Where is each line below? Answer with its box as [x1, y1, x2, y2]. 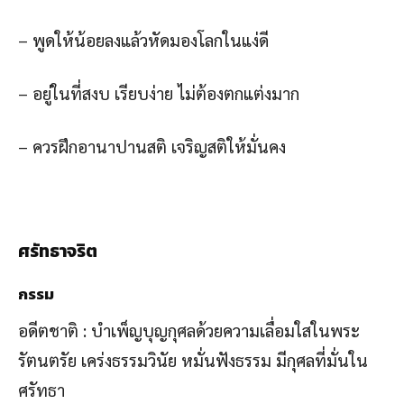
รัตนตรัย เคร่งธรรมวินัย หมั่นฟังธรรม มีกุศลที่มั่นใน [18, 348, 368, 371]
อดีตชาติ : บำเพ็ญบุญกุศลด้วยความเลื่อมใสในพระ [18, 318, 360, 341]
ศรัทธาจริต [18, 237, 97, 264]
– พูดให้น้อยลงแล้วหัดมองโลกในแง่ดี [18, 28, 269, 50]
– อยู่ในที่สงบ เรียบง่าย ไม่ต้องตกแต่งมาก [18, 81, 299, 104]
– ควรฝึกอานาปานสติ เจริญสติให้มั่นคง [18, 134, 286, 157]
